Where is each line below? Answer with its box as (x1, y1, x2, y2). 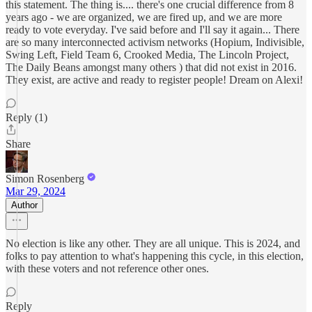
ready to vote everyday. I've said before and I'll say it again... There (6, 24, 299, 36)
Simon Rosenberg (6, 173, 84, 185)
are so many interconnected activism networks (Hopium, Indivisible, (6, 36, 304, 48)
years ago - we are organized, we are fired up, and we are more (6, 11, 282, 23)
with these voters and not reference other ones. (6, 263, 209, 274)
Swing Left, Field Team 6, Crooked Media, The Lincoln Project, (6, 49, 289, 61)
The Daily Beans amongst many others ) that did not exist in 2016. (6, 61, 297, 73)
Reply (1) (6, 111, 47, 123)
